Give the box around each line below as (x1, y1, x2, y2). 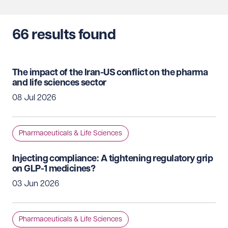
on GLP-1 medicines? (12, 164, 96, 174)
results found (32, 27, 116, 42)
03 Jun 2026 (12, 179, 59, 188)
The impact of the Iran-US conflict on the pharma (12, 68, 208, 77)
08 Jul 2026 (12, 93, 56, 102)
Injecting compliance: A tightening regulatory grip (12, 154, 213, 163)
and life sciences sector (12, 78, 106, 88)
